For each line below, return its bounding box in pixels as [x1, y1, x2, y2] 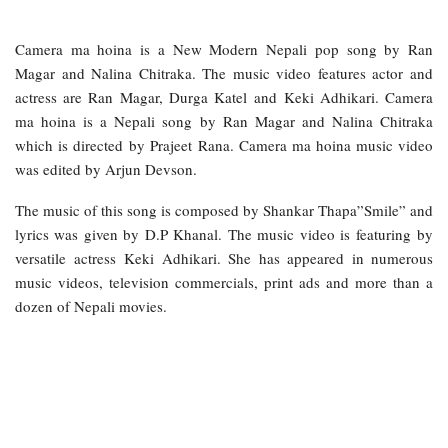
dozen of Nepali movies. [15, 295, 167, 316]
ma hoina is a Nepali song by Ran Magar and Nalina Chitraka [15, 110, 433, 131]
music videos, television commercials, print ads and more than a [15, 271, 433, 292]
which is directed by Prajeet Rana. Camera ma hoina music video [15, 134, 433, 155]
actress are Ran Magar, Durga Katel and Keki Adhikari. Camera [15, 86, 433, 107]
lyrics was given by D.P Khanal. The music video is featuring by [15, 223, 433, 244]
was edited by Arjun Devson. [15, 158, 197, 179]
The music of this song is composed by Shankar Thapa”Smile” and [15, 199, 433, 220]
